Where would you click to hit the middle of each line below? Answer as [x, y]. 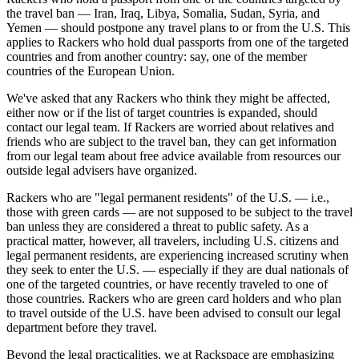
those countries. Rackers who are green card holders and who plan [174, 299]
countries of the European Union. [91, 71]
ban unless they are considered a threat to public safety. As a [157, 227]
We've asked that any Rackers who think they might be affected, [168, 99]
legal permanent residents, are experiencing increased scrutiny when [177, 256]
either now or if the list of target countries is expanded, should [162, 113]
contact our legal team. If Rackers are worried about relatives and [170, 127]
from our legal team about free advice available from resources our [173, 156]
